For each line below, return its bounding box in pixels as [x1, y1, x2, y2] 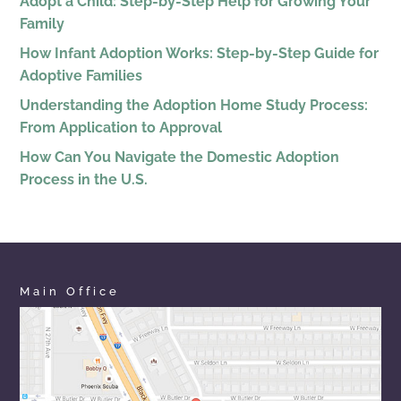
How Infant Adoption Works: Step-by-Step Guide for [20, 44, 380, 62]
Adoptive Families [20, 66, 143, 84]
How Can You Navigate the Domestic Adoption [20, 148, 340, 166]
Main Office [20, 284, 121, 298]
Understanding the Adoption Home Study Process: [20, 96, 369, 114]
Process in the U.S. [20, 170, 149, 188]
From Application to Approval [20, 118, 223, 136]
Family [20, 14, 65, 32]
